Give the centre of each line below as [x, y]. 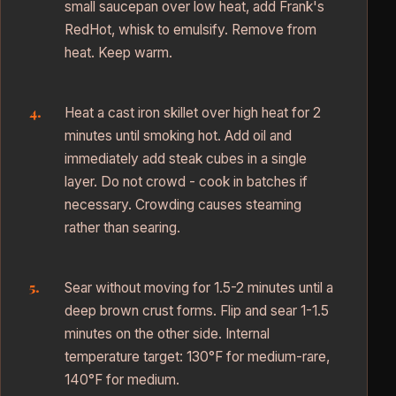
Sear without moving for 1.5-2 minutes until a [199, 287]
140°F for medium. [122, 379]
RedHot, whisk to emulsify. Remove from [190, 29]
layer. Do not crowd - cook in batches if [186, 181]
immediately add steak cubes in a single [186, 158]
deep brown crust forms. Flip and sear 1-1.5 [197, 310]
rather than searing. [122, 227]
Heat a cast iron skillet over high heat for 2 [193, 112]
